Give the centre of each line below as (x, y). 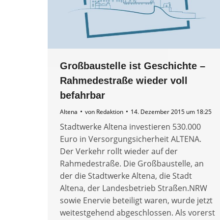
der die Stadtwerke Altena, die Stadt (126, 176)
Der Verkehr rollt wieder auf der (119, 151)
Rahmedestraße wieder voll (124, 80)
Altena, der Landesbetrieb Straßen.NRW (134, 188)
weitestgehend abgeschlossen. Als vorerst (137, 212)
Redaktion (110, 111)
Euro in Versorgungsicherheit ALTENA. (131, 139)
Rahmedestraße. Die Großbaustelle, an (132, 163)
